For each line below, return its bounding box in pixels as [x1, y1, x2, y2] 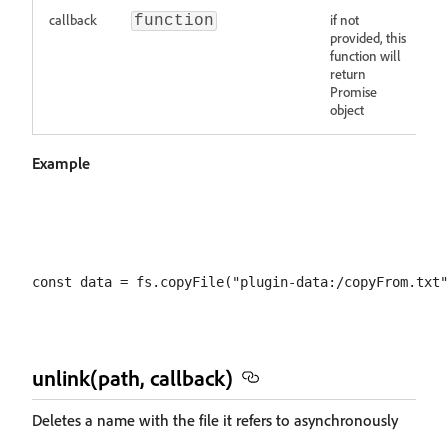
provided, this [330, 29, 406, 46]
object [330, 101, 364, 118]
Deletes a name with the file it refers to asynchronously [32, 410, 398, 430]
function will [330, 47, 401, 64]
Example [32, 153, 90, 173]
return [330, 65, 366, 82]
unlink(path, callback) [32, 364, 233, 391]
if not [330, 11, 359, 28]
